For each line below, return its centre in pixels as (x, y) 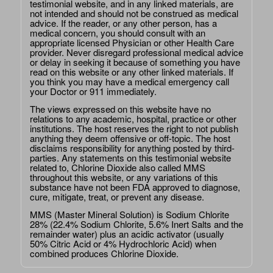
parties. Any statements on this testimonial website (130, 157)
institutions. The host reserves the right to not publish (134, 128)
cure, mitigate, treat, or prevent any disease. (117, 196)
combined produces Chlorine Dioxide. (104, 253)
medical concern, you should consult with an (117, 33)
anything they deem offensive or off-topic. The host (130, 138)
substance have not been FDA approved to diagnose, (135, 186)
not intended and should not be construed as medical (134, 13)
